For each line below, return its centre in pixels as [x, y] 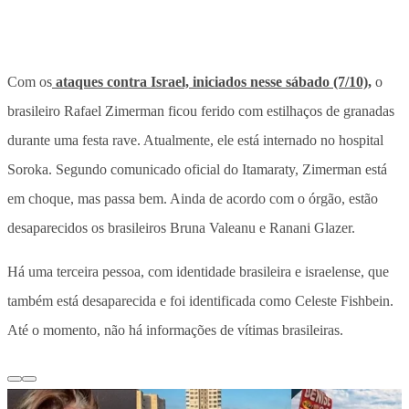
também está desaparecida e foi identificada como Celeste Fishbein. [200, 300]
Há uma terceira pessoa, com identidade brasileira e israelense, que [198, 271]
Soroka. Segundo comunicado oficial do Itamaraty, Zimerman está [197, 169]
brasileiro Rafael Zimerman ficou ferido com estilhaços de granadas [201, 110]
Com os [30, 81]
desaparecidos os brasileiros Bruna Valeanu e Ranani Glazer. [181, 227]
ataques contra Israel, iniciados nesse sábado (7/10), [212, 81]
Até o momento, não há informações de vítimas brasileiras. [175, 330]
